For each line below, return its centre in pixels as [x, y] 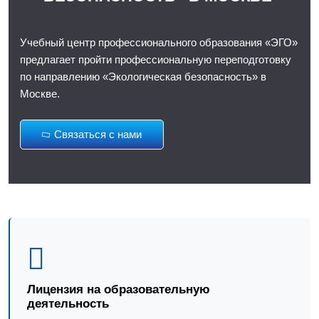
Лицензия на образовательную [118, 289]
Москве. [40, 94]
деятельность [68, 303]
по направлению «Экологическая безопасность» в [143, 77]
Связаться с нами [98, 134]
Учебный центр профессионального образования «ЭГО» [159, 42]
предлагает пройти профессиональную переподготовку [156, 59]
